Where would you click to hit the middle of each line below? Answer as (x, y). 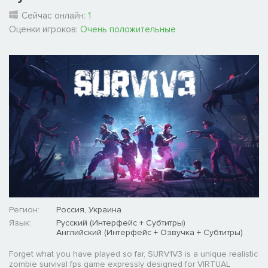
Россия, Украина (89, 210)
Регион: (24, 210)
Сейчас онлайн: (55, 16)
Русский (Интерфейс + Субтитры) (121, 223)
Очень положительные (128, 29)
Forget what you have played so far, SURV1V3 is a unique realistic (133, 254)
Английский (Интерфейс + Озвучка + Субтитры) (150, 233)
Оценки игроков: (45, 29)
